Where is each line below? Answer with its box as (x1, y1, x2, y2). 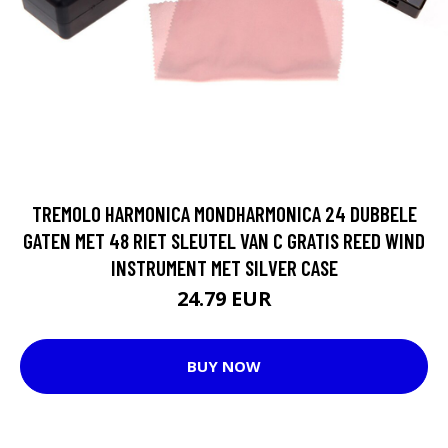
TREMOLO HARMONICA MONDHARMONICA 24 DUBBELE (31, 200, 417, 226)
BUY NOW (187, 356, 261, 377)
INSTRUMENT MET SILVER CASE (110, 254, 338, 280)
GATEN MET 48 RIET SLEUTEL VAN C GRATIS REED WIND (23, 227, 425, 253)
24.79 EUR (176, 284, 272, 312)
